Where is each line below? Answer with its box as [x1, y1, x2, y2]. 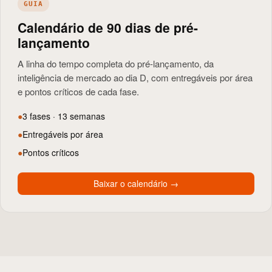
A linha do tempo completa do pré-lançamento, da [18, 57, 214, 70]
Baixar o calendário [93, 177, 168, 189]
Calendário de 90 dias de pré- [18, 18, 198, 36]
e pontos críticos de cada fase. [18, 85, 139, 98]
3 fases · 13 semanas [22, 110, 105, 122]
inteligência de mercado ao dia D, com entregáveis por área [18, 71, 253, 84]
